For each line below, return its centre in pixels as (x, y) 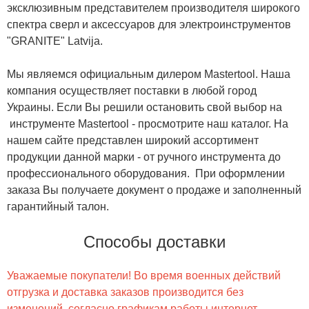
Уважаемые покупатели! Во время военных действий (144, 275)
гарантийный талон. (58, 206)
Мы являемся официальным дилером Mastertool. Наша (149, 74)
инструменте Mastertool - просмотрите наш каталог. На (148, 123)
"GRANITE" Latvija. (55, 41)
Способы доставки (154, 241)
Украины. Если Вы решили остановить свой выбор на (144, 107)
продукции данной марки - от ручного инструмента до (144, 157)
